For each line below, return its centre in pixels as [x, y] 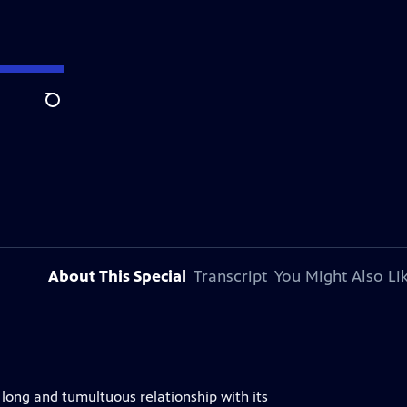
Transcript [230, 276]
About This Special [117, 276]
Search [67, 110]
